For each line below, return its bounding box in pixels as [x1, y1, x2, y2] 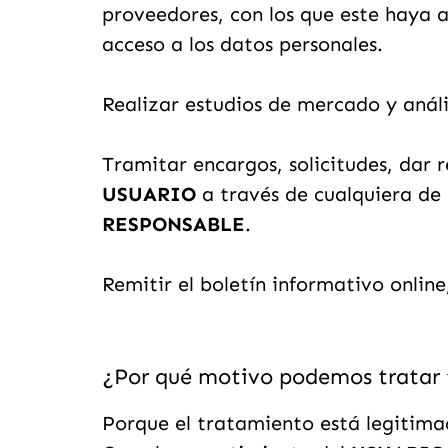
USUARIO [102, 181, 196, 206]
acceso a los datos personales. [102, 31, 383, 56]
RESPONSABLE [102, 211, 245, 236]
